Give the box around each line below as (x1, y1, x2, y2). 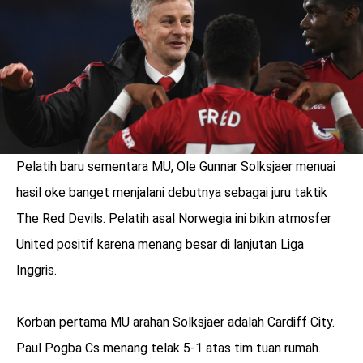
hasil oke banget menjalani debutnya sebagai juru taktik (16, 185, 327, 201)
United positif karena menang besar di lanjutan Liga (16, 237, 304, 253)
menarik (83, 292, 126, 305)
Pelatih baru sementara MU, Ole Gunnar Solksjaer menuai (16, 159, 335, 175)
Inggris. (16, 263, 57, 279)
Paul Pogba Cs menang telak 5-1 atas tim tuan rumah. (16, 340, 321, 357)
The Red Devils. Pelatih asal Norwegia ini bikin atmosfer (16, 211, 331, 227)
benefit (83, 275, 122, 288)
